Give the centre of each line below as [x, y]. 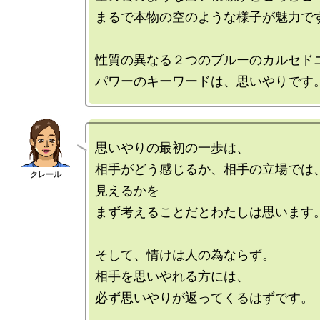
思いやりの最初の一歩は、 [172, 148]
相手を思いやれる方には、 [172, 276]
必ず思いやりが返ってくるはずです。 [204, 298]
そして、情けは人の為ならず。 [185, 255]
